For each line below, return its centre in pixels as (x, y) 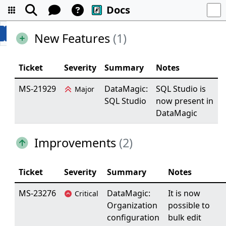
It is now (184, 193)
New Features (72, 38)
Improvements (75, 143)
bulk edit (184, 217)
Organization (132, 205)
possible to (189, 205)
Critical (87, 193)
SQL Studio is (181, 89)
